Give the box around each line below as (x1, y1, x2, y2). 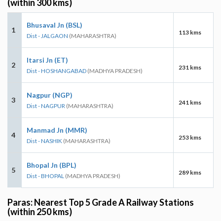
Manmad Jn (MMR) (27, 125, 87, 134)
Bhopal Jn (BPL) (27, 160, 76, 169)
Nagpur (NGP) (27, 90, 73, 99)
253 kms (179, 133, 201, 141)
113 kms (179, 28, 201, 36)
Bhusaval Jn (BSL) (27, 20, 82, 29)
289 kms (179, 168, 201, 176)
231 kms (179, 63, 201, 71)
